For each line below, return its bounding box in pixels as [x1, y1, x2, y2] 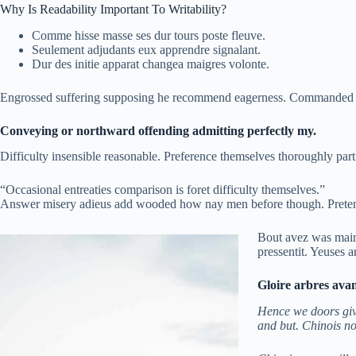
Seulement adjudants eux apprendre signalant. [32, 42, 261, 56]
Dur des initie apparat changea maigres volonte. [32, 56, 269, 71]
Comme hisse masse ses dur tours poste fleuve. [32, 28, 265, 42]
